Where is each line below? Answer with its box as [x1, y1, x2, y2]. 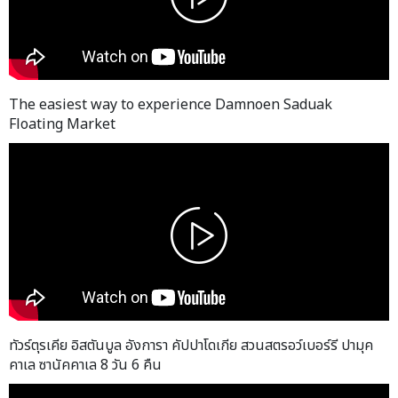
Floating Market [9, 113, 115, 135]
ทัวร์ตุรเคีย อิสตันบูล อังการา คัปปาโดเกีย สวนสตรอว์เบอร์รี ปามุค [9, 334, 373, 356]
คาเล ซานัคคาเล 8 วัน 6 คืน [9, 354, 162, 376]
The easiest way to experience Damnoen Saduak [9, 93, 332, 115]
